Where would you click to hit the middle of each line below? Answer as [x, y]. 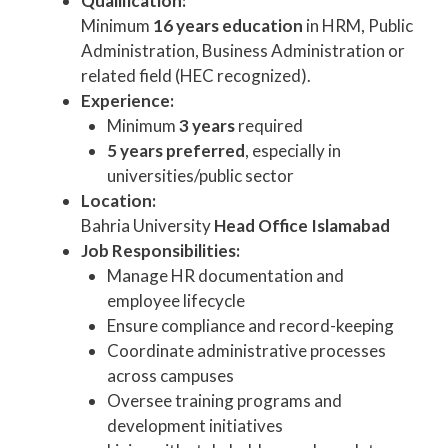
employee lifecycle [175, 300]
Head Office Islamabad [302, 225]
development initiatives [194, 425]
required [268, 125]
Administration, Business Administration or [243, 50]
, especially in [292, 150]
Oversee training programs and [224, 400]
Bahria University [147, 225]
